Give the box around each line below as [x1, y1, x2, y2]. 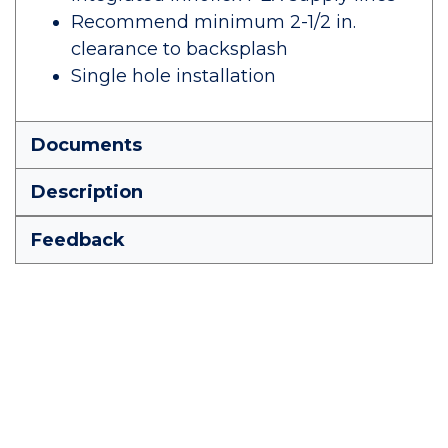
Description [31, 181, 143, 203]
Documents [31, 134, 142, 156]
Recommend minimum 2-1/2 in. [71, 11, 356, 33]
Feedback [31, 229, 125, 251]
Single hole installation [71, 65, 276, 87]
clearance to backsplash [71, 38, 288, 60]
